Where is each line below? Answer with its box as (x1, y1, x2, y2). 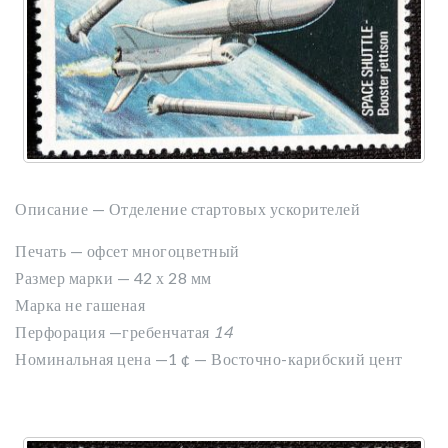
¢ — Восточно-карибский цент (181, 349, 403, 368)
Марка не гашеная (15, 295, 145, 314)
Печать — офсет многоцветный (15, 241, 240, 260)
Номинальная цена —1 (15, 349, 181, 368)
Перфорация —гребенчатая (15, 322, 213, 341)
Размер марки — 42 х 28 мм (15, 268, 212, 287)
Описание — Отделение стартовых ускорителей (15, 199, 360, 218)
